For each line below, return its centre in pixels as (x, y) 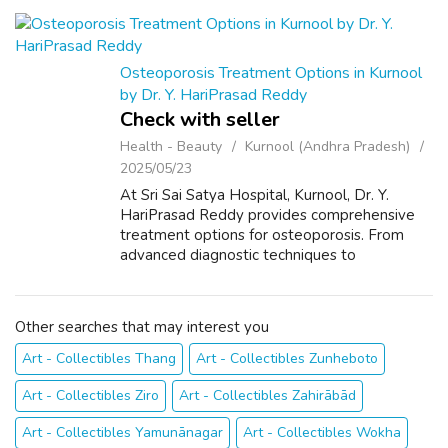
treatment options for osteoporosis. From (262, 235)
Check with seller (200, 119)
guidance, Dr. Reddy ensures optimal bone (264, 295)
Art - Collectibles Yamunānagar (122, 432)
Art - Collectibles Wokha (322, 432)
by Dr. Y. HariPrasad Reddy (213, 95)
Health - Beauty (171, 146)
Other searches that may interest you (142, 327)
